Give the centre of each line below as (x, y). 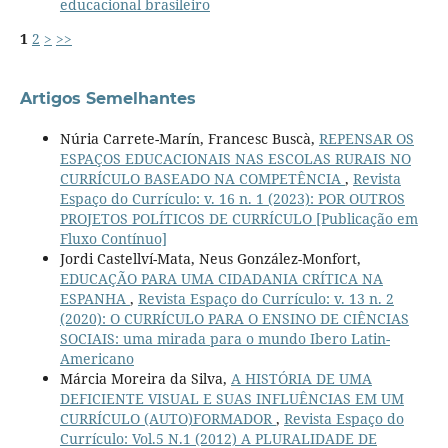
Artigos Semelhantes (107, 99)
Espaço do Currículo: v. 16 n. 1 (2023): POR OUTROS (232, 199)
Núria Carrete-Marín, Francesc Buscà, (189, 139)
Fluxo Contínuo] (113, 239)
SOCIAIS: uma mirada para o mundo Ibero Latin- (224, 339)
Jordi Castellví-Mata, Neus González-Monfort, (210, 259)
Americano (96, 359)
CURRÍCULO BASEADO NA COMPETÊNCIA (202, 179)
